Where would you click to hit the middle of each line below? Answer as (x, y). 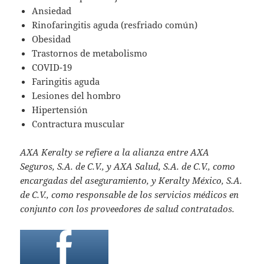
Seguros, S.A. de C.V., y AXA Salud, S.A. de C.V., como (128, 166)
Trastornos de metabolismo (90, 53)
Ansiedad (52, 10)
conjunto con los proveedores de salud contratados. (128, 208)
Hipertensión (60, 109)
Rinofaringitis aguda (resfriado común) (115, 24)
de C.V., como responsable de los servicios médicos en (130, 194)
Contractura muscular (80, 123)
